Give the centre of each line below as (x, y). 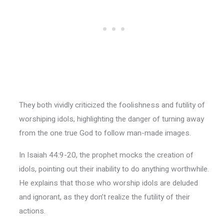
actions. (32, 211)
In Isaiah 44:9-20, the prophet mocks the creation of (106, 155)
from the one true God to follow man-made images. (105, 133)
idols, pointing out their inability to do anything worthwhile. (114, 169)
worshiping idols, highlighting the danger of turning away (111, 119)
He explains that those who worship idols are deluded (108, 183)
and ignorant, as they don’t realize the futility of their (104, 197)
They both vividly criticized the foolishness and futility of (112, 105)
